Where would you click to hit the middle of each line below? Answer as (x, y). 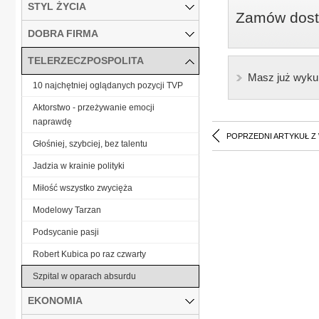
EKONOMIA (55, 300)
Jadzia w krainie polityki (79, 166)
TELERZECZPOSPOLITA (86, 60)
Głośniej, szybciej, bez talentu (90, 143)
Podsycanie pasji (66, 232)
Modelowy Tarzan (67, 210)
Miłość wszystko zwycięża (83, 188)
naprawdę (52, 121)
